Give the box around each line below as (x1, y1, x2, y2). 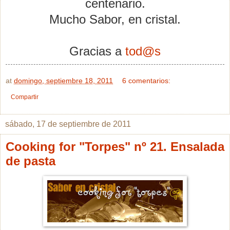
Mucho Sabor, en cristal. (49, 12, 181, 26)
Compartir (11, 93, 39, 101)
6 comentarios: (122, 76, 171, 85)
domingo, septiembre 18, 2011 (14, 76, 113, 85)
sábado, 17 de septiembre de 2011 (5, 119, 131, 128)
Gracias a (69, 44, 125, 58)
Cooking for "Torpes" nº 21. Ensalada (6, 139, 224, 154)
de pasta (6, 154, 55, 168)
